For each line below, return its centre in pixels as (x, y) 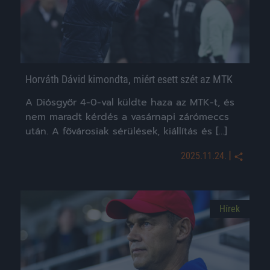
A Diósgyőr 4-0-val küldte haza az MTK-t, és (130, 103)
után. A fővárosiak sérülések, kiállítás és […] (126, 132)
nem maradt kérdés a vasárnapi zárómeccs (127, 117)
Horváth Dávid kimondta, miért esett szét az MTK (129, 80)
